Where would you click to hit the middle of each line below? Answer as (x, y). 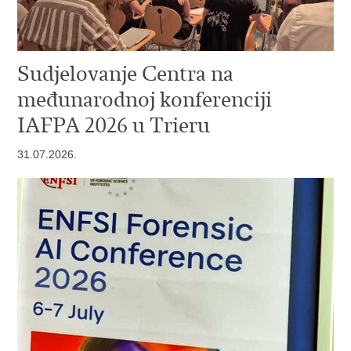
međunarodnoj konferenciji (145, 99)
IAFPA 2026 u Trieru (114, 125)
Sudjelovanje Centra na (126, 73)
